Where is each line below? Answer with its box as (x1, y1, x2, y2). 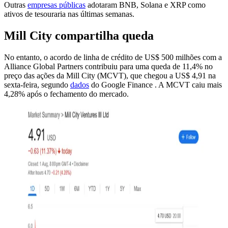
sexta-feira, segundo (4, 80, 70, 89)
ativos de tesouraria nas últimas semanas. (4, 9, 134, 18)
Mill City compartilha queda (4, 28, 154, 42)
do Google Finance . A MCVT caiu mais (89, 80, 222, 89)
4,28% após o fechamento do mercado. (4, 89, 129, 98)
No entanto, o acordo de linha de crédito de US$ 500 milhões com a (4, 52, 222, 62)
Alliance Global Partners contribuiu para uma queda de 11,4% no (4, 62, 213, 71)
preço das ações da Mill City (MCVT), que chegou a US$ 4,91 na (4, 71, 216, 80)
